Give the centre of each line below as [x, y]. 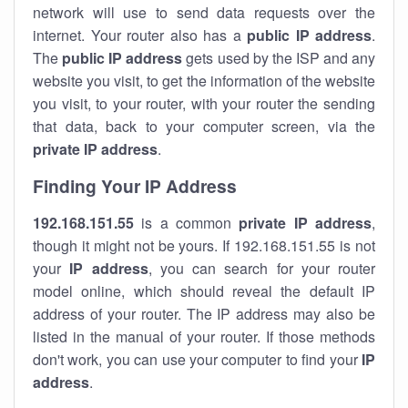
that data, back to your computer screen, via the [204, 126]
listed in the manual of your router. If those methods [204, 337]
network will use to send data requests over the [204, 12]
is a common [187, 223]
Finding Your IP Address [135, 186]
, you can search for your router [261, 268]
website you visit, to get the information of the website [204, 81]
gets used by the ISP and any [279, 58]
